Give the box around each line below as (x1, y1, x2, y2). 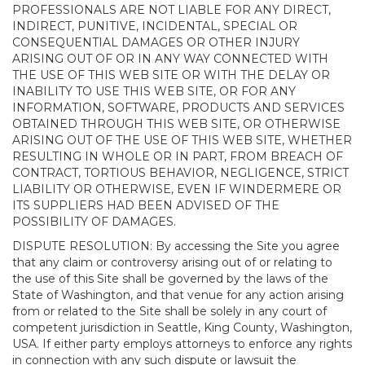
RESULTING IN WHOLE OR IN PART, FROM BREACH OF (12, 149, 343, 164)
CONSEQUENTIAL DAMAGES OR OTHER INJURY (12, 35, 300, 50)
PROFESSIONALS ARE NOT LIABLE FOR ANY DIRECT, (12, 2, 331, 17)
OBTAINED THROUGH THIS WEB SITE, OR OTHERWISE (12, 117, 341, 131)
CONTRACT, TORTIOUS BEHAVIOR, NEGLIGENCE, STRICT (12, 165, 349, 180)
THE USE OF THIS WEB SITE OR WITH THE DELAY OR (12, 68, 330, 82)
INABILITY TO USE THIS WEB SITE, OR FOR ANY (12, 84, 296, 99)
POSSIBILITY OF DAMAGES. (12, 214, 176, 229)
